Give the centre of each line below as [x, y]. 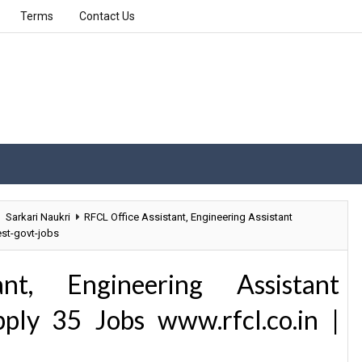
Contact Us [107, 16]
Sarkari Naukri [38, 217]
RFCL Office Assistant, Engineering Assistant [188, 217]
